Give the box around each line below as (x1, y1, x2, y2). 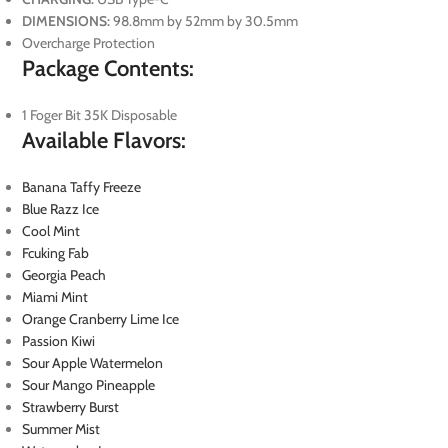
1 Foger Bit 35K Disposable (22, 106, 178, 125)
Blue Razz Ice (22, 200, 100, 219)
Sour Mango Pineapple (22, 376, 156, 395)
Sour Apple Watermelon (22, 354, 164, 373)
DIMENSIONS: (22, 12, 111, 31)
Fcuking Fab (22, 244, 90, 263)
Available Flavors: (22, 127, 187, 155)
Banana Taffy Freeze (22, 178, 142, 197)
